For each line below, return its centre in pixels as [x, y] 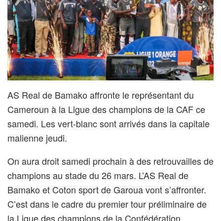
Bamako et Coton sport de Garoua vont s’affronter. [107, 189]
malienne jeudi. [37, 137]
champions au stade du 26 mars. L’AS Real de [98, 175]
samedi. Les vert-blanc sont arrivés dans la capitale [109, 123]
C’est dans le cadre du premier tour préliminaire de [107, 203]
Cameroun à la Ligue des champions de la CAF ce [106, 109]
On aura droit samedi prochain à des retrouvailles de [110, 161]
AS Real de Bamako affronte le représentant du [101, 94]
